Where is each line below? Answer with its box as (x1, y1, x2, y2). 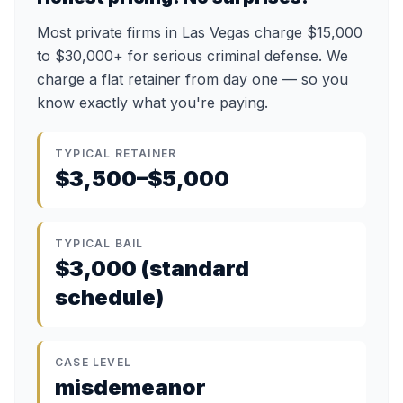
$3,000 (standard (55, 255, 249, 282)
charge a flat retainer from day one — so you (37, 70, 348, 88)
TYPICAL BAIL (55, 237, 144, 250)
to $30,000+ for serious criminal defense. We (37, 47, 348, 65)
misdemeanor (55, 374, 206, 400)
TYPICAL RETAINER (55, 147, 177, 160)
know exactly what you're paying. (37, 94, 268, 112)
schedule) (55, 284, 164, 310)
